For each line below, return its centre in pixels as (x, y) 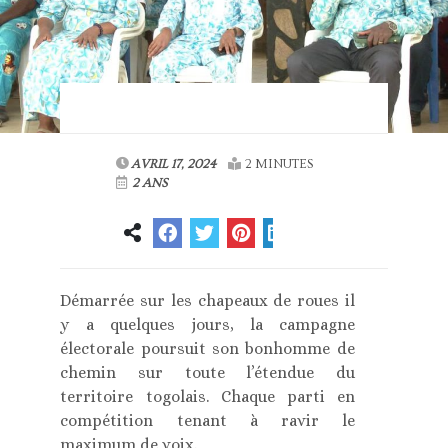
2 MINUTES (279, 164)
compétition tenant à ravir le (207, 421)
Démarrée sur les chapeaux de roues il (207, 301)
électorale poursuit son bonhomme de (207, 349)
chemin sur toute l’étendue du (207, 373)
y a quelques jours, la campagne (207, 325)
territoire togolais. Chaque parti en (207, 397)
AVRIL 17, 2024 (174, 164)
